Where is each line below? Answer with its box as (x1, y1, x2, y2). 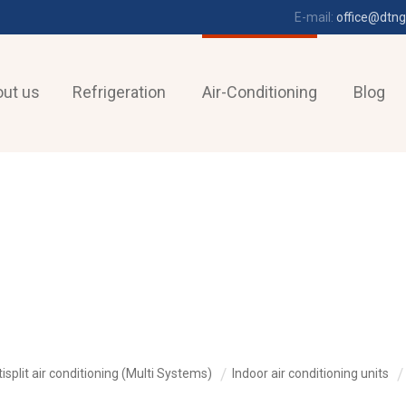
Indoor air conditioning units (232, 365, 389, 381)
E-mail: (295, 10, 336, 24)
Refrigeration (72, 82, 166, 101)
